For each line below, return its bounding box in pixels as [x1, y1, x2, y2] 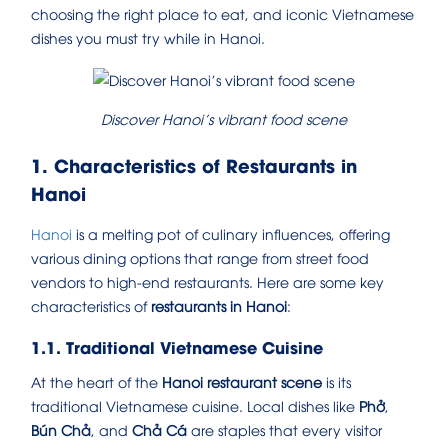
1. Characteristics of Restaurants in [31, 150, 357, 178]
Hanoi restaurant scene [162, 371, 322, 391]
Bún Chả [31, 419, 91, 439]
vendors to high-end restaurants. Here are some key [31, 271, 384, 291]
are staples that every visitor [187, 419, 382, 439]
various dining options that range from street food [31, 247, 369, 267]
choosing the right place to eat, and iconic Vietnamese [31, 4, 414, 24]
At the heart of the [31, 371, 162, 391]
